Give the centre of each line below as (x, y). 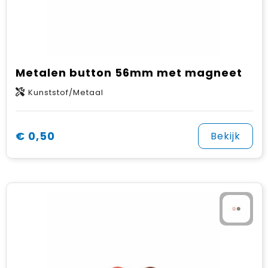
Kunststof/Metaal (66, 92)
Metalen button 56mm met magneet (129, 73)
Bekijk (225, 136)
